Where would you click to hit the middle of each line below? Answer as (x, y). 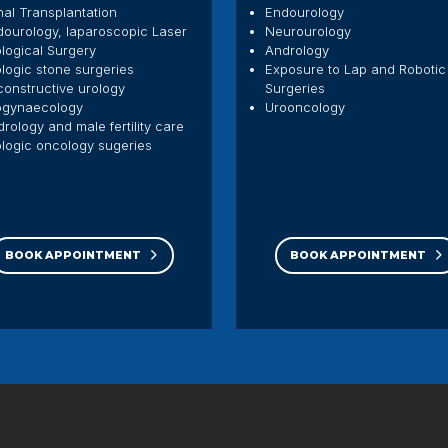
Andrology (299, 50)
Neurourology (310, 31)
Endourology (306, 12)
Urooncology (305, 107)
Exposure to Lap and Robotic (355, 69)
